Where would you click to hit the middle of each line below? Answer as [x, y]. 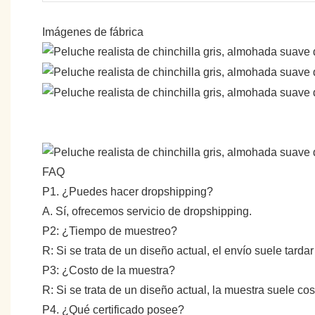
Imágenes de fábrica [93, 32]
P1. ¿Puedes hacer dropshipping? [128, 191]
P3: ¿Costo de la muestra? [109, 270]
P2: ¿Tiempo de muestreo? [110, 231]
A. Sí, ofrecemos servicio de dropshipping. [147, 211]
